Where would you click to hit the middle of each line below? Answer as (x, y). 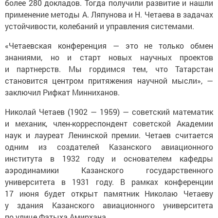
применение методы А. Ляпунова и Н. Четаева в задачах (109, 15)
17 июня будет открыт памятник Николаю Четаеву (109, 194)
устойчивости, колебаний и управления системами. (100, 26)
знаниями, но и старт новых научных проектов (109, 57)
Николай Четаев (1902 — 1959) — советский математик (109, 112)
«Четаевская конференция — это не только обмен (109, 46)
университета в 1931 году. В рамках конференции (109, 182)
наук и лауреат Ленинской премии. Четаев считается (109, 135)
